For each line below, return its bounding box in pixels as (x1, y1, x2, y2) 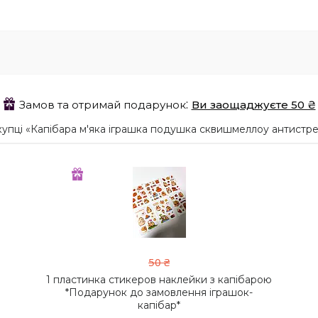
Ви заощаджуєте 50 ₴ (191, 98, 316, 112)
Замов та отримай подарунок (18, 98, 186, 112)
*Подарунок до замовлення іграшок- (65, 286, 253, 300)
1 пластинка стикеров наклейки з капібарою (46, 273, 272, 287)
